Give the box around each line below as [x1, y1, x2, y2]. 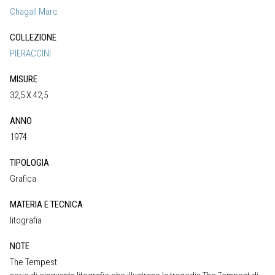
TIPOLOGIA [10, 157, 49, 169]
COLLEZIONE [10, 32, 56, 44]
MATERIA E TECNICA [10, 199, 83, 211]
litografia [10, 215, 42, 227]
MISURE [10, 74, 37, 85]
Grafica [10, 173, 36, 185]
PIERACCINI [10, 48, 51, 60]
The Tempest [10, 257, 57, 268]
